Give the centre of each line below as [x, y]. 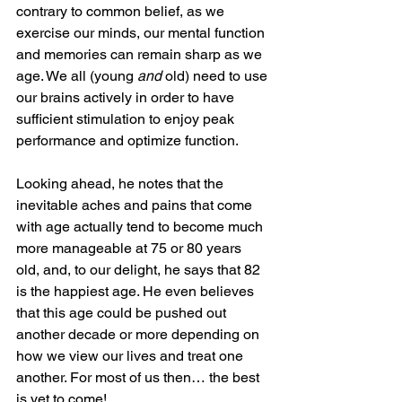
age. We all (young [77, 75]
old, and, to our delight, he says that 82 [140, 269]
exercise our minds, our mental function [142, 32]
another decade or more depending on [140, 334]
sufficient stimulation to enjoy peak [127, 118]
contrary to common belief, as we [122, 11]
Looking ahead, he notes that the [122, 183]
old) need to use [216, 75]
